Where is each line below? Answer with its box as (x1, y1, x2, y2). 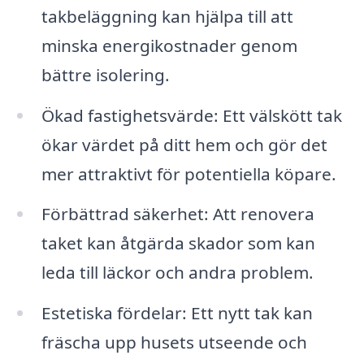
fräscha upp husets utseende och (41, 331, 307, 354)
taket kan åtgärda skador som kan (41, 232, 315, 255)
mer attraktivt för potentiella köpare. (41, 162, 336, 185)
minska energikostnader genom (41, 33, 297, 57)
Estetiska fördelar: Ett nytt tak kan (41, 301, 313, 325)
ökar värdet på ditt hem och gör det (41, 132, 327, 156)
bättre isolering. (41, 63, 170, 86)
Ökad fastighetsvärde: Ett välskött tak (41, 103, 342, 127)
